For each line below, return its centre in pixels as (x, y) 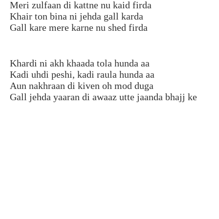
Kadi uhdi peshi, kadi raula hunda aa (82, 74)
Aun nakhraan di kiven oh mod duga (82, 85)
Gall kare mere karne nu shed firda (79, 27)
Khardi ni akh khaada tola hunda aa (80, 63)
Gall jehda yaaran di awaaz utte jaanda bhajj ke (103, 97)
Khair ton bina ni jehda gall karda (77, 16)
